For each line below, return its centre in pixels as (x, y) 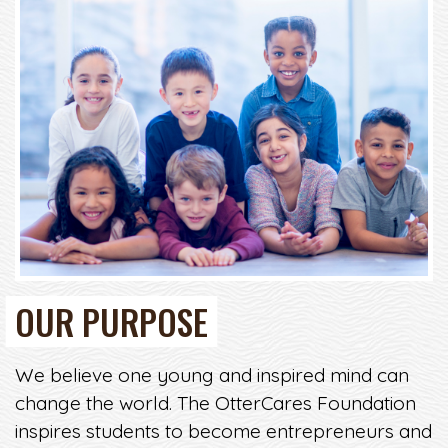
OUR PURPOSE (111, 321)
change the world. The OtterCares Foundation (215, 402)
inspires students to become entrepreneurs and (223, 430)
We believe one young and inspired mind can (212, 374)
